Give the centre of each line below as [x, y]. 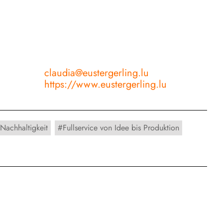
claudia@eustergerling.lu [97, 73]
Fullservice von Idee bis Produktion [121, 128]
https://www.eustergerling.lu [106, 84]
